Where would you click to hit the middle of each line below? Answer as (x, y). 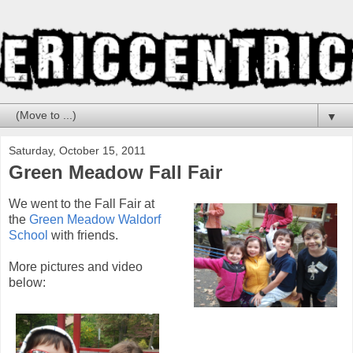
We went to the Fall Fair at (82, 203)
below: (27, 282)
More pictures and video (76, 266)
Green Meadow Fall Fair (115, 172)
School (28, 235)
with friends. (83, 235)
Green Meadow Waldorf (95, 219)
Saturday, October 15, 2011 (77, 150)
